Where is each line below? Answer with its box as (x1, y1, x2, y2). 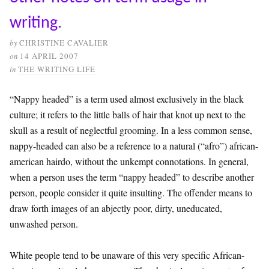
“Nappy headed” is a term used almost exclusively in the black (10, 92, 244, 106)
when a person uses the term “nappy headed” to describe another (10, 171, 254, 184)
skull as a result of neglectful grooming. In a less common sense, (10, 124, 252, 137)
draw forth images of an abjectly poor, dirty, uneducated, (10, 202, 222, 215)
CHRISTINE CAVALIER (19, 37, 109, 49)
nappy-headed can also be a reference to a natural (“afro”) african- (10, 139, 258, 153)
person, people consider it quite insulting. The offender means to (10, 186, 252, 199)
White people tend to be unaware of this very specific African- (10, 249, 244, 262)
